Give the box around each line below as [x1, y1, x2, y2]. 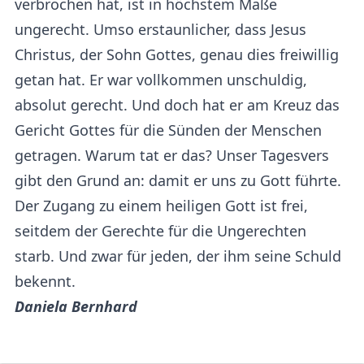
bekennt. [15, 271, 76, 291]
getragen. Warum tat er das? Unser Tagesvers [15, 145, 329, 165]
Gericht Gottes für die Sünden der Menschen [15, 119, 322, 140]
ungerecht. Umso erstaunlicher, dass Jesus [15, 19, 306, 39]
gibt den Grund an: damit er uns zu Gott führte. [15, 170, 341, 190]
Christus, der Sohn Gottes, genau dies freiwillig [15, 44, 339, 64]
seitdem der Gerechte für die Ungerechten [15, 220, 306, 240]
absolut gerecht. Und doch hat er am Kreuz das [15, 94, 340, 115]
